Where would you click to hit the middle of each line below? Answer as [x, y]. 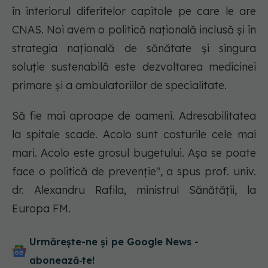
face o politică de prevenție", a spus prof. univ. [134, 171]
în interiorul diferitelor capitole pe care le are [134, 11]
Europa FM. [41, 208]
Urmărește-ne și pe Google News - [114, 242]
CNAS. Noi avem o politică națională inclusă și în [134, 30]
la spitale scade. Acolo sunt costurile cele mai [134, 134]
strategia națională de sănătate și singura [134, 48]
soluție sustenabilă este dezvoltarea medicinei [134, 67]
